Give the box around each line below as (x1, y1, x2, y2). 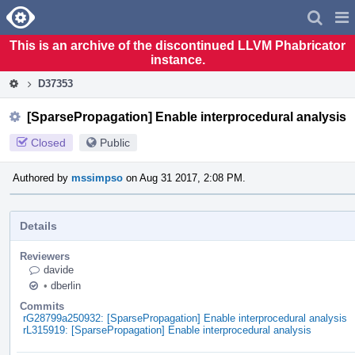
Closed (31, 136, 66, 149)
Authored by (13, 171, 71, 184)
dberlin (48, 279, 81, 292)
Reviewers (20, 250, 70, 262)
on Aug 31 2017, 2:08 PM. (123, 171, 246, 184)
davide (44, 263, 74, 276)
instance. (150, 52, 205, 67)
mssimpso (71, 171, 123, 184)
